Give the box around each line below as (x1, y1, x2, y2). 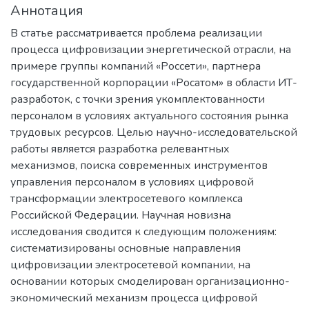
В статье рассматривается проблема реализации (10, 25, 262, 41)
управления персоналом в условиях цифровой (10, 174, 254, 190)
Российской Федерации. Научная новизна (10, 207, 231, 223)
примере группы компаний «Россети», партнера (10, 58, 261, 74)
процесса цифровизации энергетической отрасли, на (10, 41, 291, 57)
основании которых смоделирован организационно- (10, 273, 290, 289)
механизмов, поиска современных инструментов (10, 157, 268, 173)
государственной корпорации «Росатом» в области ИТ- (10, 74, 297, 90)
